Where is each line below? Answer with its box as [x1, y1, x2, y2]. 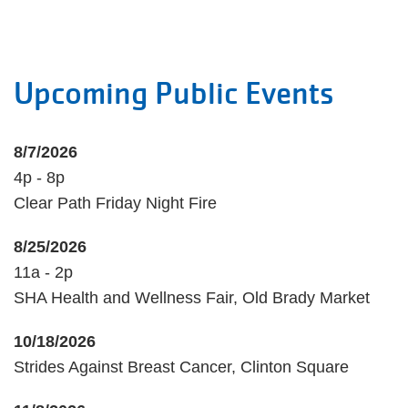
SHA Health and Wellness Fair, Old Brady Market [14, 289, 370, 307]
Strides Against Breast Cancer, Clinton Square [14, 358, 353, 376]
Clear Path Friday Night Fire [14, 194, 217, 212]
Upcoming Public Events [14, 75, 334, 113]
